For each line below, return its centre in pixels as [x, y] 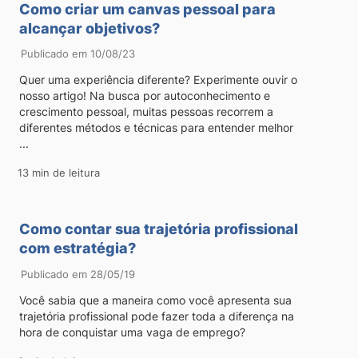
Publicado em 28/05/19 [78, 274]
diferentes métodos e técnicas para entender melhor [157, 128]
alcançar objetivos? [90, 28]
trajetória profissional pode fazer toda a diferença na [157, 316]
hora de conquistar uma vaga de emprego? [133, 332]
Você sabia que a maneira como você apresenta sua [156, 300]
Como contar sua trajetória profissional [159, 229]
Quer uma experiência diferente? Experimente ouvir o [159, 80]
